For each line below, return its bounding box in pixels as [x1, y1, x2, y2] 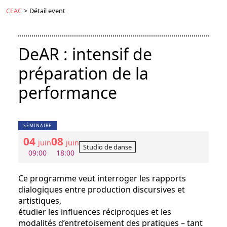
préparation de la [18, 62, 148, 85]
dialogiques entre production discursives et [18, 184, 185, 196]
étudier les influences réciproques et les [18, 206, 171, 218]
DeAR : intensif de [18, 43, 152, 65]
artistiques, [18, 195, 61, 207]
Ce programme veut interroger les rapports [18, 173, 186, 184]
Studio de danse [83, 142, 132, 152]
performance [18, 82, 117, 104]
